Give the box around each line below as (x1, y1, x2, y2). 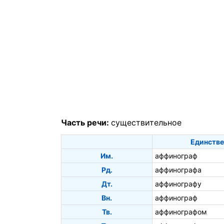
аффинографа (155, 165, 201, 174)
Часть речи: (61, 117, 111, 128)
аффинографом (155, 207, 207, 216)
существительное (111, 117, 181, 128)
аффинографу (155, 179, 201, 188)
